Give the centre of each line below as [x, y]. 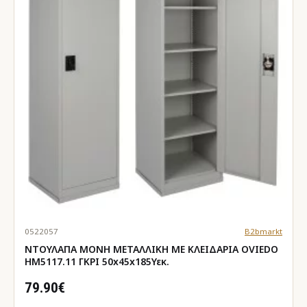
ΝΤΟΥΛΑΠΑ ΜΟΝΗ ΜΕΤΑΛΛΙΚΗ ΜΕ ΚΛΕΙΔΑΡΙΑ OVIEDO [151, 249]
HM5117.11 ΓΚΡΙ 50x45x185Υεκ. [97, 261]
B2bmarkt [263, 231]
